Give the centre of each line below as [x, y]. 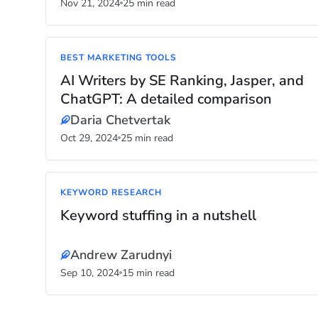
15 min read [148, 273]
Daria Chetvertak [120, 120]
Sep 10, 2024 [90, 273]
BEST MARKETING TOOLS [119, 57]
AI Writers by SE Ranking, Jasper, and [182, 81]
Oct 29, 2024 [89, 138]
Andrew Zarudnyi [121, 255]
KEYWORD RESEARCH [111, 192]
